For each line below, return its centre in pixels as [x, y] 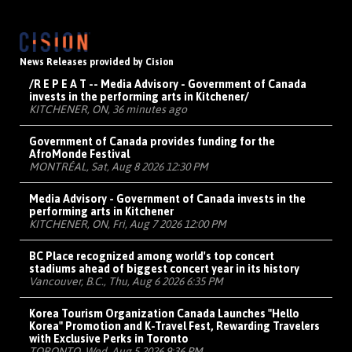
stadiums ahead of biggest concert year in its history [164, 269]
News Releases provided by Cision [97, 62]
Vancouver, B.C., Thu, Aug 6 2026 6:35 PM [126, 282]
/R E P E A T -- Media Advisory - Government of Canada [168, 84]
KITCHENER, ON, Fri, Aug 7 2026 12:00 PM [128, 224]
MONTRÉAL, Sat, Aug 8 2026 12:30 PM [119, 167]
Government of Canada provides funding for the [152, 142]
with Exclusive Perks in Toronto [109, 339]
